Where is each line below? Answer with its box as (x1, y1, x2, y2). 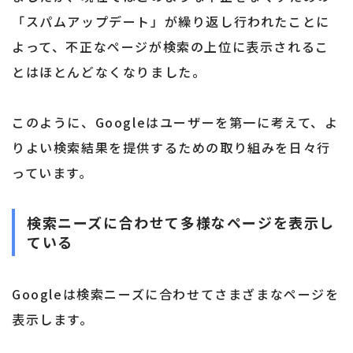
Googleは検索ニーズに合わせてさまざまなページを (12, 284, 340, 304)
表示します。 (12, 310, 94, 329)
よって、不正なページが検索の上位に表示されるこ (12, 37, 329, 57)
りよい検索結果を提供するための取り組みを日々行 (12, 138, 331, 158)
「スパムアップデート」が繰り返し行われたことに (12, 12, 330, 32)
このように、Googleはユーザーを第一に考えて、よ (12, 113, 339, 132)
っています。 (12, 163, 93, 183)
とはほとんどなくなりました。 (12, 62, 206, 82)
